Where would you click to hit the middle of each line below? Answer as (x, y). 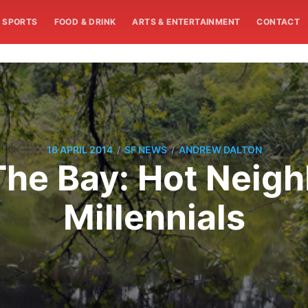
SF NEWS (145, 150)
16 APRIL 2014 (79, 150)
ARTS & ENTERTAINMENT (186, 22)
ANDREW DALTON (220, 150)
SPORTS (20, 22)
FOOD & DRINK (85, 22)
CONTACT (278, 22)
